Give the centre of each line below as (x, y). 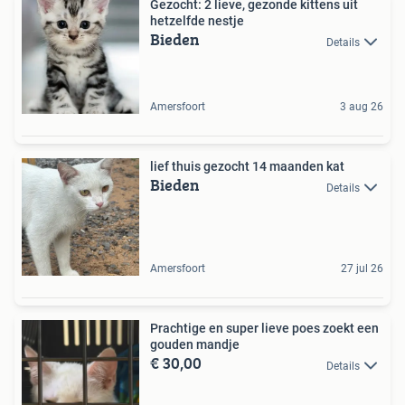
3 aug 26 (362, 107)
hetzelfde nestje (197, 21)
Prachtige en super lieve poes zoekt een (264, 329)
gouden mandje (195, 345)
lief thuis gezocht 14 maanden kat (247, 167)
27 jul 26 (362, 269)
